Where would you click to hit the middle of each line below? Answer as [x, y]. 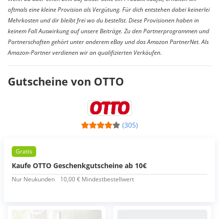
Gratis [24, 152]
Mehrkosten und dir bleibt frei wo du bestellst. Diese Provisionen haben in [103, 21]
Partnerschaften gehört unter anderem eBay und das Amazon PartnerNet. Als [108, 42]
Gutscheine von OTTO [66, 81]
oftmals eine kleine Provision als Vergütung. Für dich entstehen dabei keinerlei [109, 10]
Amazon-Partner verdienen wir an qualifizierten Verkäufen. [85, 53]
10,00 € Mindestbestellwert [97, 179]
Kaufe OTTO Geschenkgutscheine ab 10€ [79, 166]
